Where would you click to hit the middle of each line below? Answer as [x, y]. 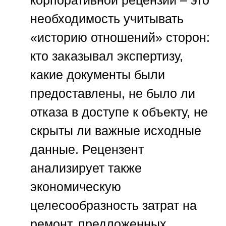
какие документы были [98, 74]
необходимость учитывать [107, 18]
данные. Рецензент [87, 149]
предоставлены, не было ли [113, 93]
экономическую [76, 186]
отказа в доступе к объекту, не [119, 112]
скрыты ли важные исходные [116, 130]
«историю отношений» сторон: [120, 37]
